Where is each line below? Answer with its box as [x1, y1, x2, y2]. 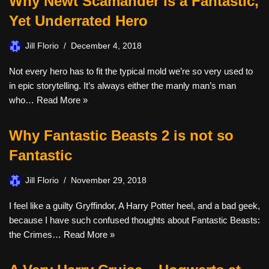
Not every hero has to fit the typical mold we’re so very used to [9, 65, 253, 76]
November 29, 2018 [71, 175, 147, 185]
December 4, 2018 [71, 41, 142, 50]
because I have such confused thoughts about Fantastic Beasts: [9, 214, 260, 225]
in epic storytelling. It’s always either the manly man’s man [9, 80, 236, 91]
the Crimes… [9, 229, 64, 240]
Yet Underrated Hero [9, 12, 148, 29]
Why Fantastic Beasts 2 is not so [9, 127, 234, 144]
